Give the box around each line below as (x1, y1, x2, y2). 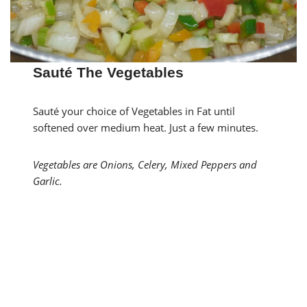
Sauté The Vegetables (33, 64, 184, 80)
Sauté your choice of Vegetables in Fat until (33, 103, 236, 118)
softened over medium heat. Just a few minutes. (33, 120, 259, 134)
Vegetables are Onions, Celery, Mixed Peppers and (33, 157, 258, 171)
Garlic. (33, 173, 63, 188)
